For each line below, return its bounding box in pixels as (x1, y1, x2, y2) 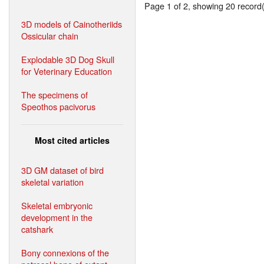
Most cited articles (35, 134, 110, 146)
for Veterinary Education (21, 64, 112, 77)
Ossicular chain (21, 29, 78, 42)
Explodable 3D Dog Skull (21, 52, 114, 65)
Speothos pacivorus (21, 100, 95, 113)
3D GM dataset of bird (21, 163, 104, 176)
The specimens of (21, 88, 88, 101)
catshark (21, 222, 53, 235)
